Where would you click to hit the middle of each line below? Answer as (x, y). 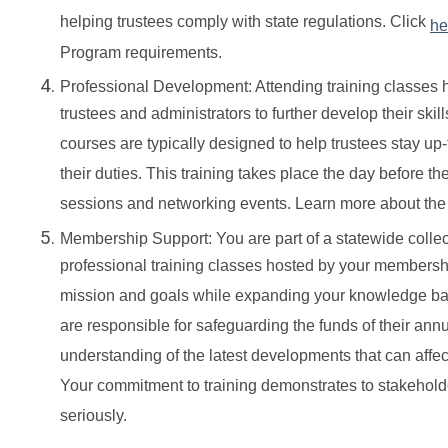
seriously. (93, 418)
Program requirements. (141, 55)
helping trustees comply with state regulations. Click (245, 24)
